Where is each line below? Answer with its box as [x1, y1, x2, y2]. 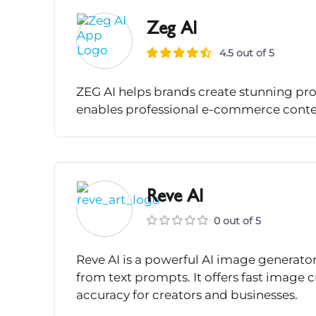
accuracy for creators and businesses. [76, 288, 298, 303]
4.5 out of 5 [219, 46, 274, 59]
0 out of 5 [214, 214, 261, 227]
